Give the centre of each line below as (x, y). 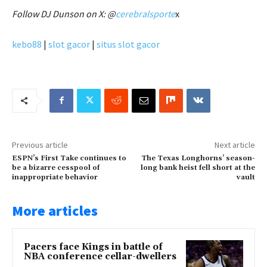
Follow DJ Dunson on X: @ (64, 13)
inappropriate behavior (55, 177)
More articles (55, 210)
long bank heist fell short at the (198, 167)
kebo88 (27, 44)
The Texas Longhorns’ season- (198, 158)
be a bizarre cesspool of (56, 167)
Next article (235, 145)
